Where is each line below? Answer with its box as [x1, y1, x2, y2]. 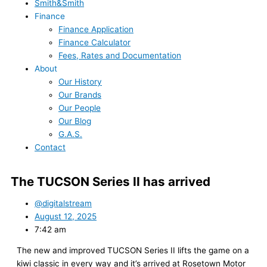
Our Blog [58, 116, 91, 126]
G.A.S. [58, 129, 82, 139]
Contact [35, 142, 66, 153]
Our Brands [58, 90, 101, 100]
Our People [58, 103, 101, 113]
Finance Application [58, 24, 133, 35]
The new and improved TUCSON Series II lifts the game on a [17, 246, 249, 256]
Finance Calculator [58, 38, 131, 48]
